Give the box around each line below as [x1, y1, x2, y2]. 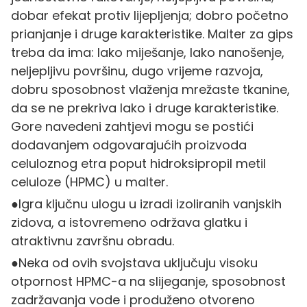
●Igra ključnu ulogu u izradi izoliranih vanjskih [10, 195, 282, 212]
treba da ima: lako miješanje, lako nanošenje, [10, 43, 284, 61]
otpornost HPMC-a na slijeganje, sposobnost [10, 272, 286, 290]
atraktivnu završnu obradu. [10, 232, 174, 249]
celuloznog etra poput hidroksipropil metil [10, 154, 266, 172]
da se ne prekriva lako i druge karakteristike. [10, 99, 278, 116]
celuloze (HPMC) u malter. [10, 173, 168, 191]
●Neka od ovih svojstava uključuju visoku [10, 254, 258, 271]
